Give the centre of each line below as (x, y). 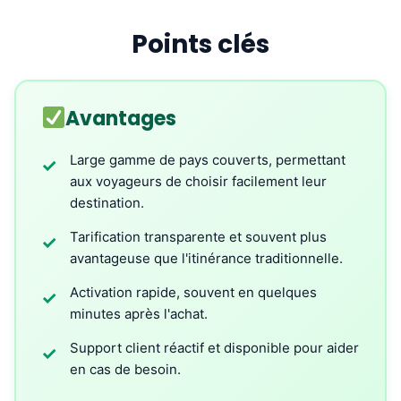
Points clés (200, 44)
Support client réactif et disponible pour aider (214, 348)
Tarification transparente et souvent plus (198, 237)
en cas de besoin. (125, 369)
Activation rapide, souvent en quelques (193, 292)
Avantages (121, 119)
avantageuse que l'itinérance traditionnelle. (206, 258)
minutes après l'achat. (139, 314)
